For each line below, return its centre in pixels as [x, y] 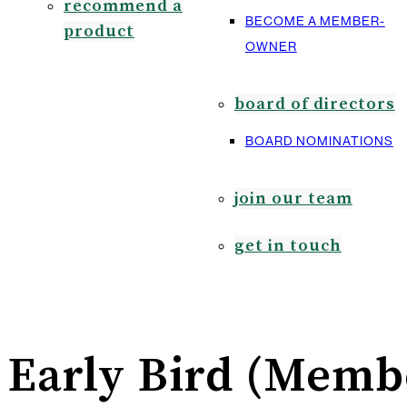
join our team [293, 199]
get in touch [288, 246]
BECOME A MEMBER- [315, 21]
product [99, 31]
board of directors [314, 104]
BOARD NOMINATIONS [319, 141]
